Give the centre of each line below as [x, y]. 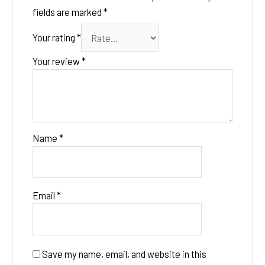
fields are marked [68, 12]
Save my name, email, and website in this [124, 254]
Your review [57, 61]
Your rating [54, 38]
